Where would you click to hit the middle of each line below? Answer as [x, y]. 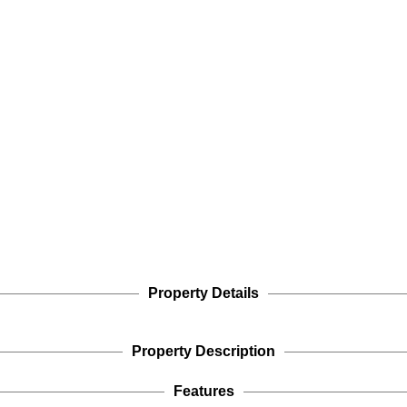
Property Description [203, 352]
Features [203, 392]
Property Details [203, 293]
